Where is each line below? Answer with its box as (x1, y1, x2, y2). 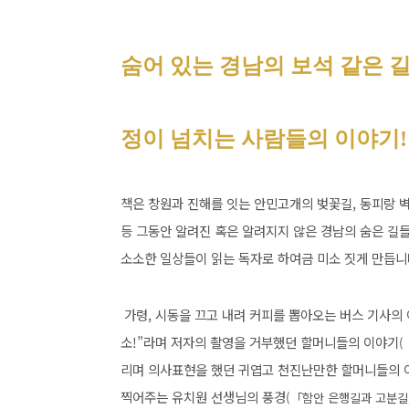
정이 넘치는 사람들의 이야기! (121, 127, 407, 151)
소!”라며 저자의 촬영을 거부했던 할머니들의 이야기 (121, 332, 399, 351)
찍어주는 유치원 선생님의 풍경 (121, 387, 286, 406)
